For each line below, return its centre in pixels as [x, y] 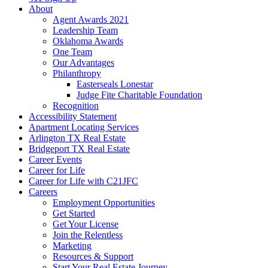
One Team [72, 52]
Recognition [76, 106]
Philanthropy [77, 73]
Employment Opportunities [104, 202]
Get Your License [86, 224]
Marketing [72, 246]
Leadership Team [85, 30]
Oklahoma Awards [88, 41]
